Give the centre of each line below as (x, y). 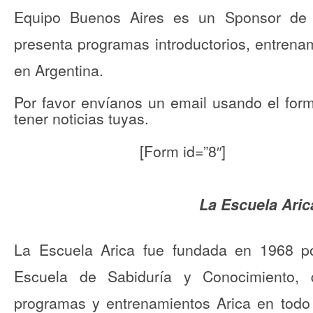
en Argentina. (59, 70)
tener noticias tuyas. (81, 118)
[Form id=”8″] (183, 151)
